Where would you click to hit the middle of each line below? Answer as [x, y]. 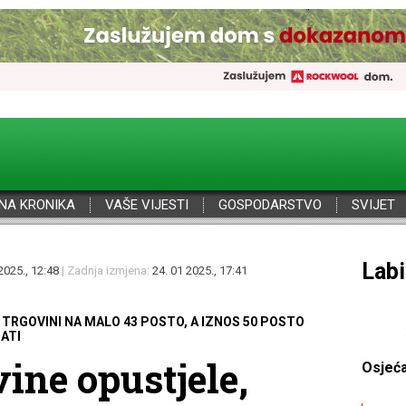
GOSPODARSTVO [270, 205]
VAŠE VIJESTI [147, 205]
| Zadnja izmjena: [106, 271]
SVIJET [373, 205]
